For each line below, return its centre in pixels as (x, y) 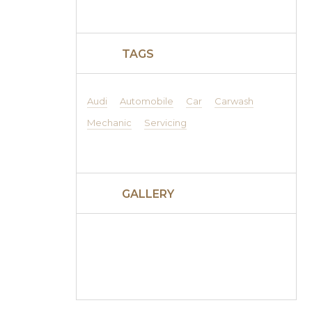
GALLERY (148, 194)
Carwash (234, 101)
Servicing (165, 123)
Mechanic (109, 123)
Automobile (146, 101)
